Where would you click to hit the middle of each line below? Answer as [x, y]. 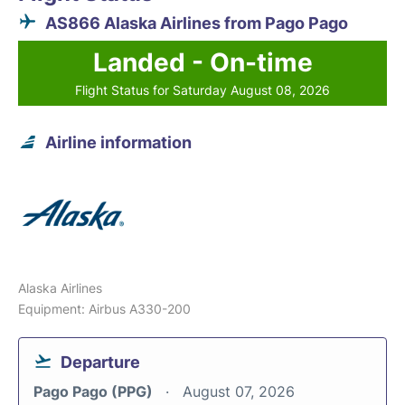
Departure [100, 362]
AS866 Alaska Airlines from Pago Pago [197, 23]
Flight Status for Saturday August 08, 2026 [202, 90]
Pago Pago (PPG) [95, 391]
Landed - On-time [202, 62]
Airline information [118, 142]
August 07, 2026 [239, 391]
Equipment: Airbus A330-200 [104, 309]
